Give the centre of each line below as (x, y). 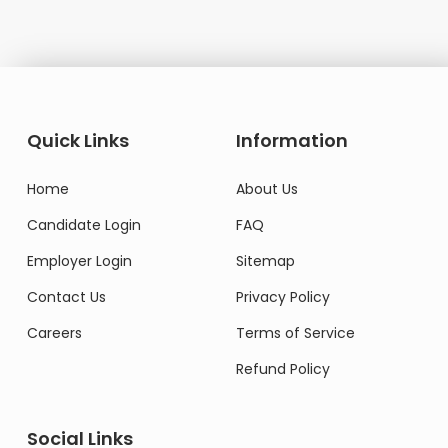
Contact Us (66, 296)
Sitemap (265, 260)
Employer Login (79, 260)
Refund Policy (283, 368)
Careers (54, 332)
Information (292, 140)
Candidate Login (84, 224)
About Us (267, 188)
